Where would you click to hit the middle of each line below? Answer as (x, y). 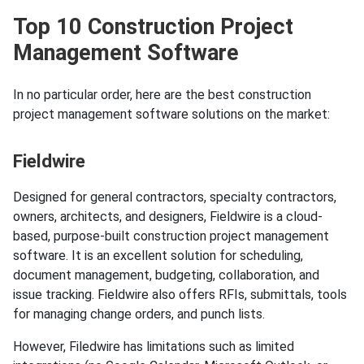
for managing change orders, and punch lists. (139, 314)
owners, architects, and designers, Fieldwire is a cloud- (168, 217)
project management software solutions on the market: (171, 115)
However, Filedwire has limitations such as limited (154, 347)
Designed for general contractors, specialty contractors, (175, 197)
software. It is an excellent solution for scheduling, (158, 256)
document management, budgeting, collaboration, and (166, 275)
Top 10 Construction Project (153, 27)
